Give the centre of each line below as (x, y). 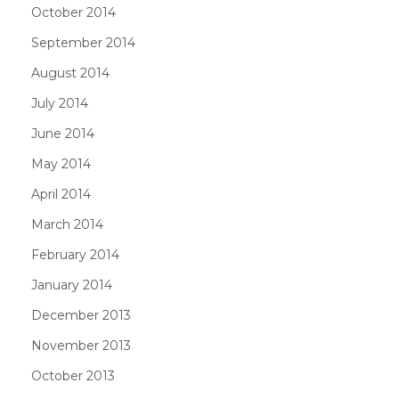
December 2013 (81, 315)
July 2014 (60, 103)
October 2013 (73, 375)
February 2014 (75, 254)
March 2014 (67, 224)
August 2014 (70, 73)
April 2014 (61, 194)
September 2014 (83, 42)
